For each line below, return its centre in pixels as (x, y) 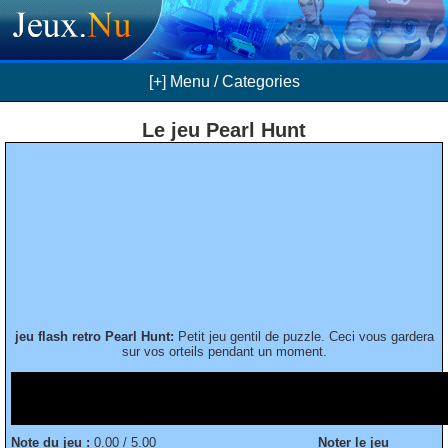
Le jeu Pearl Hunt (224, 129)
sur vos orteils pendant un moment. (224, 351)
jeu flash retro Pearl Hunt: (94, 336)
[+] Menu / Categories (224, 81)
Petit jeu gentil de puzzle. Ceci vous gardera (303, 336)
